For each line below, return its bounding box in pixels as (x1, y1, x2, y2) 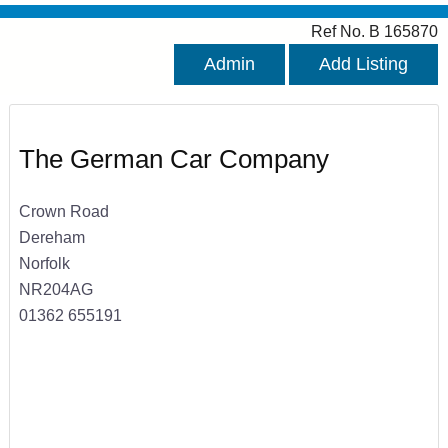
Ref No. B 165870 (311, 22, 438, 41)
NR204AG (18, 279, 93, 298)
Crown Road (18, 201, 109, 220)
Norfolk (18, 253, 70, 272)
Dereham (18, 227, 85, 246)
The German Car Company (18, 144, 329, 175)
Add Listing (319, 54, 408, 75)
